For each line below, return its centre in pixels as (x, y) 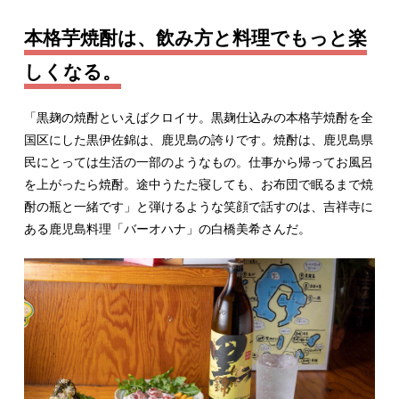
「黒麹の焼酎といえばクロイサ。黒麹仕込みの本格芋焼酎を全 (198, 118)
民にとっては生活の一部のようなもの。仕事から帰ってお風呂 (198, 162)
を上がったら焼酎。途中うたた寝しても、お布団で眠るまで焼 (198, 184)
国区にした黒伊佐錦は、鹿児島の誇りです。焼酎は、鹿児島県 (198, 140)
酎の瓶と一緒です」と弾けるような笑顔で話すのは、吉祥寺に (198, 207)
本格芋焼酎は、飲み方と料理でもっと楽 (195, 38)
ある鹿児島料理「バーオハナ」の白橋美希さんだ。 (167, 229)
